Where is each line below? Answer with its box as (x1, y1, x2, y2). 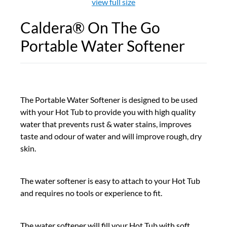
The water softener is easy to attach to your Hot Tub (20, 176, 200, 185)
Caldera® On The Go (20, 18, 160, 36)
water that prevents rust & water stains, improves (20, 119, 192, 129)
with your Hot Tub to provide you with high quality (20, 107, 196, 117)
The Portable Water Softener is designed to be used (20, 95, 198, 104)
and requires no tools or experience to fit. (20, 188, 162, 198)
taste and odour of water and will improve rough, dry (20, 131, 202, 141)
